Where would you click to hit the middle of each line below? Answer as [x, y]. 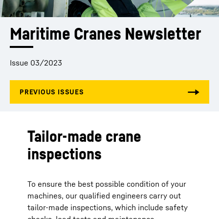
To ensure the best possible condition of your [107, 184]
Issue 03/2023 [36, 63]
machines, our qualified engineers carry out [104, 196]
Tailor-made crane [84, 136]
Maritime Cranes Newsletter [106, 33]
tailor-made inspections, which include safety [108, 207]
